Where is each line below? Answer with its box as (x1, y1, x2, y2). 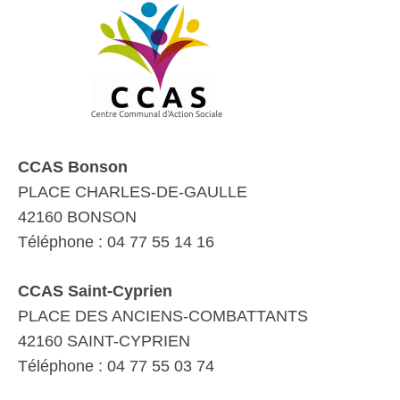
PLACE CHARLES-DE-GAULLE (18, 183, 247, 201)
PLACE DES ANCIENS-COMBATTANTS (18, 307, 308, 325)
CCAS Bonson (18, 158, 128, 176)
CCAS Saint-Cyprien (18, 282, 172, 300)
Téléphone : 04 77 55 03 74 (18, 357, 214, 375)
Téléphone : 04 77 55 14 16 (18, 233, 214, 251)
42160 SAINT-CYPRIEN (18, 332, 190, 350)
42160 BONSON (18, 208, 137, 226)
